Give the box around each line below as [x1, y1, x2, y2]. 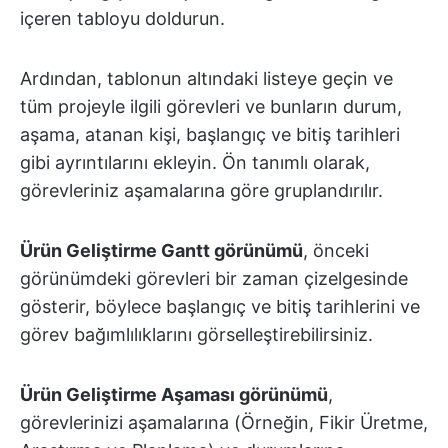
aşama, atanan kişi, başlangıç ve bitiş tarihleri [20, 124, 400, 146]
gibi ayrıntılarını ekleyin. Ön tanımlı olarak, [20, 152, 370, 174]
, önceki [303, 240, 369, 262]
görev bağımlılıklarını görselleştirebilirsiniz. [20, 324, 373, 346]
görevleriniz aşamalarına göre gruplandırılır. [20, 180, 383, 202]
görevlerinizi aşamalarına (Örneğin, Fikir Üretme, [20, 412, 428, 434]
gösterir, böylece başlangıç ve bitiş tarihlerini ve [20, 296, 420, 318]
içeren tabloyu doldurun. [20, 8, 225, 30]
